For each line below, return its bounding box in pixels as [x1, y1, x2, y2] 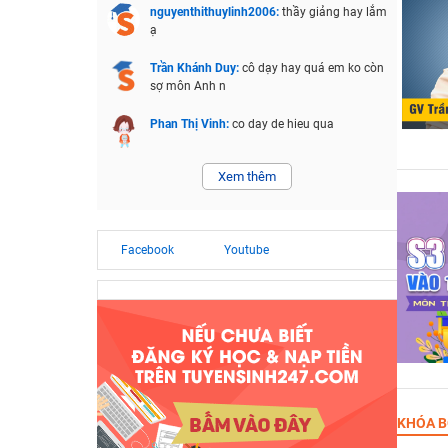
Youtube [223, 243, 269, 257]
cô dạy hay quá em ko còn [241, 61, 384, 75]
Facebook [120, 243, 174, 257]
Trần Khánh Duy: [149, 61, 242, 75]
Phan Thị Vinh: [149, 117, 232, 131]
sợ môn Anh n [149, 79, 226, 93]
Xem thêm [217, 169, 276, 184]
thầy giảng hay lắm [281, 5, 387, 19]
